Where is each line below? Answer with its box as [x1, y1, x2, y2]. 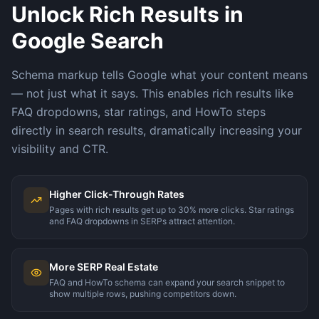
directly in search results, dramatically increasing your [11, 122, 302, 137]
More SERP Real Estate [49, 260, 158, 273]
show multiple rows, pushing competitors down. [49, 288, 236, 299]
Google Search [11, 27, 164, 53]
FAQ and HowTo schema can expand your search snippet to [49, 276, 285, 288]
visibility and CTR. [11, 141, 108, 156]
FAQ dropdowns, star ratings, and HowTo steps [11, 104, 266, 119]
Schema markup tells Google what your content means [11, 67, 308, 82]
